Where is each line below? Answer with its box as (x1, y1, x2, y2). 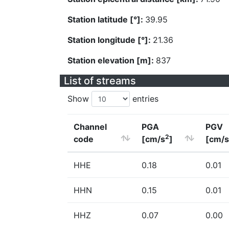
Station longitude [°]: (67, 35, 153, 45)
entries (130, 94, 158, 104)
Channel (74, 122, 107, 132)
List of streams (64, 75, 136, 87)
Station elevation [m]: (67, 55, 156, 65)
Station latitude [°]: (67, 14, 145, 25)
